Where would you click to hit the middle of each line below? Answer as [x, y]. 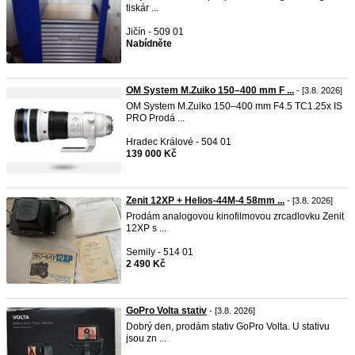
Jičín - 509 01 [155, 32]
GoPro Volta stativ [166, 311]
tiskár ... [142, 8]
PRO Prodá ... [155, 118]
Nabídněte [149, 44]
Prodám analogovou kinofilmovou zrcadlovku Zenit [235, 216]
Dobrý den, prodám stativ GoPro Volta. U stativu [228, 326]
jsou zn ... [146, 338]
